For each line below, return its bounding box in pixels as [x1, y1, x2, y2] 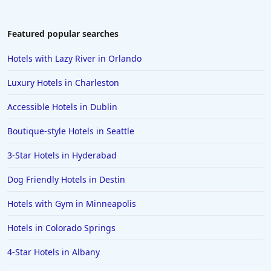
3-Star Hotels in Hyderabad [7, 149, 117, 162]
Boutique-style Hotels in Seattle [7, 125, 134, 137]
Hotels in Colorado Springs [7, 222, 116, 234]
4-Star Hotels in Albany [7, 246, 100, 258]
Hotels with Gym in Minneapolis [7, 198, 136, 210]
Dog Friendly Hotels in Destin [7, 174, 125, 186]
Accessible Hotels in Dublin [7, 101, 117, 113]
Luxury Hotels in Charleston [7, 77, 119, 89]
